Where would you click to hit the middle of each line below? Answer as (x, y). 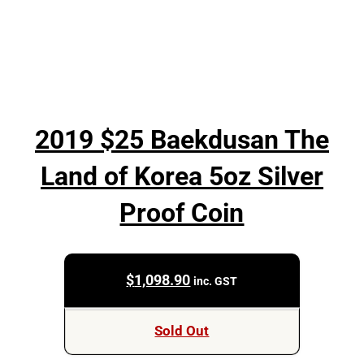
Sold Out (182, 331)
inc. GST (216, 281)
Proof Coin (182, 213)
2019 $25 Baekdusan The (182, 140)
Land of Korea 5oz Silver (182, 176)
